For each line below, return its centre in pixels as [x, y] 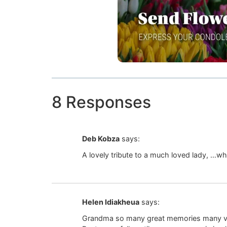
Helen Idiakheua [111, 202]
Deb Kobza [101, 138]
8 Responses [101, 102]
